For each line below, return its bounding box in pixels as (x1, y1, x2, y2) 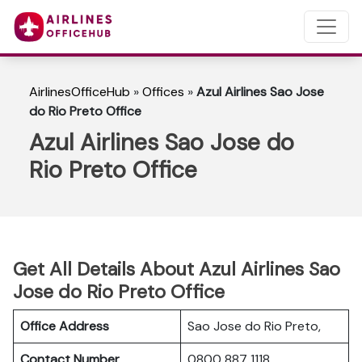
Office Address (20, 318, 109, 335)
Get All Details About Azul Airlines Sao (13, 257, 340, 281)
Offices (142, 83, 184, 100)
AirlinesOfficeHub (29, 83, 130, 100)
